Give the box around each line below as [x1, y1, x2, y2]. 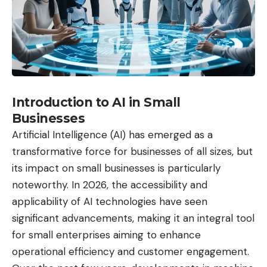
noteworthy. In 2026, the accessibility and [12, 178, 207, 192]
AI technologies [80, 195, 156, 209]
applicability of [12, 195, 80, 209]
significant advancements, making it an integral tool [12, 212, 254, 225]
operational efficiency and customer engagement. [12, 245, 249, 259]
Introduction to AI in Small [12, 95, 181, 110]
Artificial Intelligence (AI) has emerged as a [12, 128, 213, 142]
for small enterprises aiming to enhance [12, 228, 201, 242]
